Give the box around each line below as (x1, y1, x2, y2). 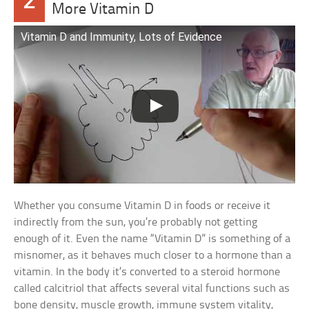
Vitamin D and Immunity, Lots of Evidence (21, 30, 223, 43)
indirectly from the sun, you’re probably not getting (14, 216, 258, 228)
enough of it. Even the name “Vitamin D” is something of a (14, 232, 291, 245)
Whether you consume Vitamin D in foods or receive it (14, 199, 271, 212)
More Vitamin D (51, 1, 154, 18)
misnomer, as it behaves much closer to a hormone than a (14, 249, 292, 261)
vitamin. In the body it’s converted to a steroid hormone (14, 266, 281, 278)
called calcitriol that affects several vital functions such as (14, 282, 290, 295)
